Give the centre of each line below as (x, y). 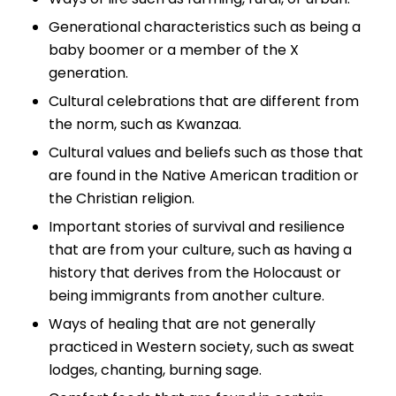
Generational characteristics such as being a (205, 27)
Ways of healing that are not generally (182, 324)
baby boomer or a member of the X (174, 50)
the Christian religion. (122, 199)
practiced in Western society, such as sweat (202, 347)
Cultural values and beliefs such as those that (206, 153)
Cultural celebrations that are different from (204, 102)
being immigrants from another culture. (187, 296)
